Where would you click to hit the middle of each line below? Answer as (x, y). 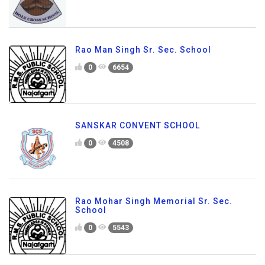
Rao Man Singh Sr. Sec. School (143, 50)
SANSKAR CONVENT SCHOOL (138, 125)
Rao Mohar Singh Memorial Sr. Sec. (154, 201)
